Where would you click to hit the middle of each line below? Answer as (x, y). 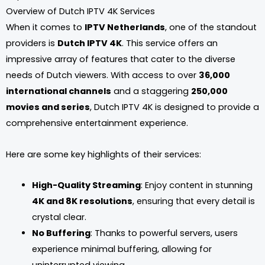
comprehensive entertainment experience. (97, 123)
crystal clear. (59, 217)
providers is (32, 43)
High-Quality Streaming (86, 185)
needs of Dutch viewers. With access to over (102, 75)
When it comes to (45, 28)
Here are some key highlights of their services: (104, 154)
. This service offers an (170, 43)
